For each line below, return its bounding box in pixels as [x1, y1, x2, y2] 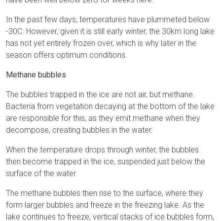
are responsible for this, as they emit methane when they [6, 113, 200, 123]
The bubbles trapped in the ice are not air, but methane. [6, 90, 195, 100]
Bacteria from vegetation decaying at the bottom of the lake [6, 102, 215, 111]
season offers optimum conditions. [6, 50, 127, 60]
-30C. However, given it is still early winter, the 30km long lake [6, 27, 215, 37]
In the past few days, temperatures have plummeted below [6, 15, 210, 25]
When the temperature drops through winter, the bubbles [6, 145, 199, 155]
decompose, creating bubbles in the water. [6, 125, 153, 135]
